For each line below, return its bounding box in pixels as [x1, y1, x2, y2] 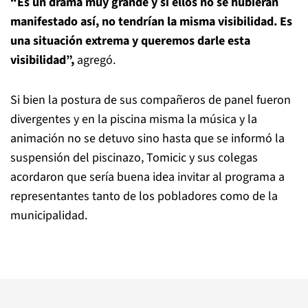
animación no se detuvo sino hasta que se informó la [10, 129, 285, 147]
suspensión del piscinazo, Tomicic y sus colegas [10, 148, 258, 166]
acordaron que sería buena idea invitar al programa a [10, 168, 285, 186]
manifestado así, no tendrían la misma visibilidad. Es [10, 12, 292, 30]
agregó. [77, 51, 115, 69]
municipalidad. [10, 206, 87, 224]
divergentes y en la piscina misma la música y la [10, 110, 257, 128]
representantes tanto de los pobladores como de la [10, 187, 278, 205]
